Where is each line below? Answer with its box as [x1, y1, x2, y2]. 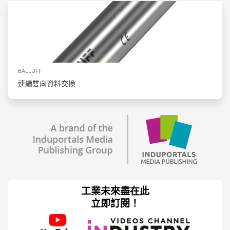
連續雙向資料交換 [18, 79, 75, 89]
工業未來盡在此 [81, 184, 149, 198]
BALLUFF [18, 67, 42, 75]
